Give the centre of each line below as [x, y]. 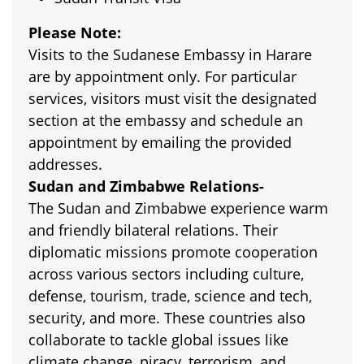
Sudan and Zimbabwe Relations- [146, 186]
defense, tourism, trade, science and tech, [170, 296]
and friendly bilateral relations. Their [153, 230]
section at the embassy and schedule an [166, 120]
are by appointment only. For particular [162, 76]
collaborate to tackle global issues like [158, 340]
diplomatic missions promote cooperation [173, 252]
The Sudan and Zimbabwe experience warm [178, 208]
